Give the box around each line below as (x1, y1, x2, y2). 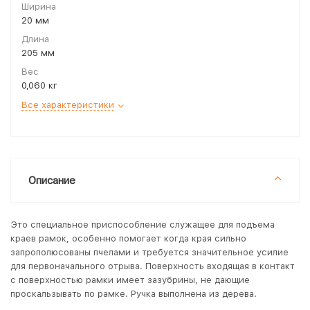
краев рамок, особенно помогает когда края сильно (10, 233, 246, 244)
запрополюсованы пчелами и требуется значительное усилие (10, 247, 289, 257)
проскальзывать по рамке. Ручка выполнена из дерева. (10, 289, 257, 299)
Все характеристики (21, 100, 114, 110)
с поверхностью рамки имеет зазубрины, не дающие (10, 275, 250, 285)
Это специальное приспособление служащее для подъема (10, 219, 275, 230)
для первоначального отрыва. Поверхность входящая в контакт (10, 261, 295, 271)
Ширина (21, 1, 56, 12)
